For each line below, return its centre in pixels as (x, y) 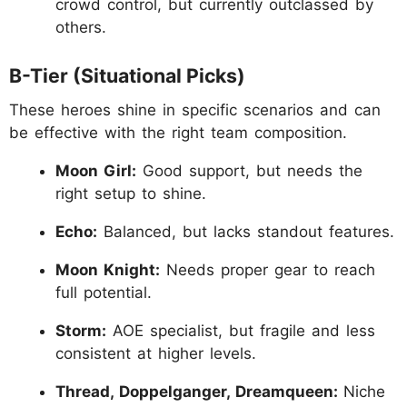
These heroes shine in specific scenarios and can (195, 110)
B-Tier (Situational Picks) (127, 76)
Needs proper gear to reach (268, 270)
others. (81, 27)
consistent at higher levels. (156, 354)
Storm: (81, 331)
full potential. (104, 293)
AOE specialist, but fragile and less (241, 331)
